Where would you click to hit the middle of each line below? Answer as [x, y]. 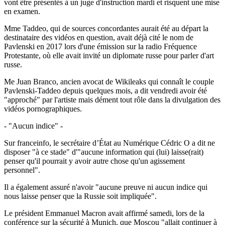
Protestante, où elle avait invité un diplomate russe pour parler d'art [109, 55]
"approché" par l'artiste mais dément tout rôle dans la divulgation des [112, 99]
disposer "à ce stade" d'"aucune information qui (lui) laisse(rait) [104, 152]
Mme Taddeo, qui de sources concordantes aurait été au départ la [106, 28]
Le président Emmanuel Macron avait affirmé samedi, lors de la [104, 213]
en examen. [22, 11]
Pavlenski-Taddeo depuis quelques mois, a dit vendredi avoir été [105, 90]
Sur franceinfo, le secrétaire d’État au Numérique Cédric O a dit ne [109, 143]
